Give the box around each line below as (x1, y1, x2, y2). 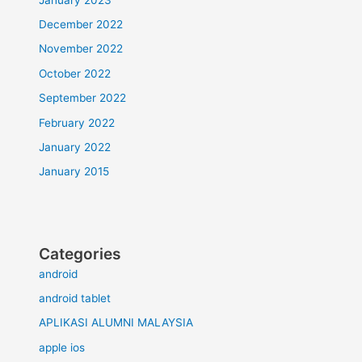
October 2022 (39, 66, 112, 80)
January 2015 (39, 165, 110, 179)
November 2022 (39, 42, 124, 56)
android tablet (39, 292, 112, 305)
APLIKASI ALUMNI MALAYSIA (39, 316, 194, 330)
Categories (39, 243, 122, 263)
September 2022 (39, 91, 127, 105)
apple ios (39, 340, 86, 354)
